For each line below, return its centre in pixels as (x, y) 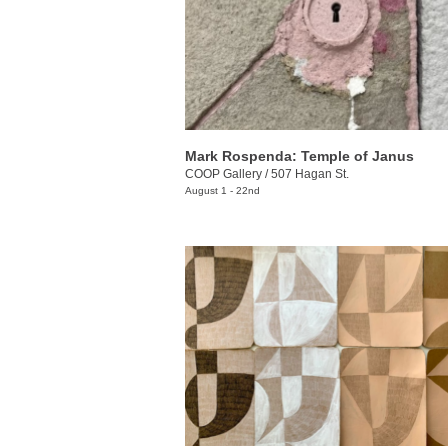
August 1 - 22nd (222, 190)
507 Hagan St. (310, 173)
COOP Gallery (223, 173)
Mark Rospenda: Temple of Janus (299, 155)
